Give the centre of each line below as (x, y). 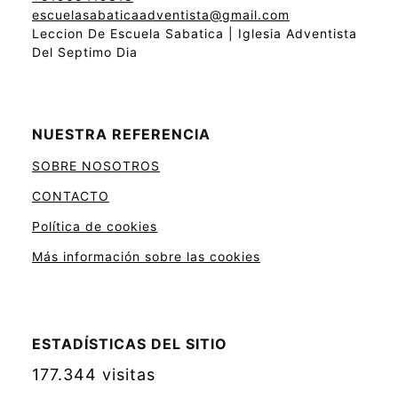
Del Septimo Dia (85, 52)
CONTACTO (71, 196)
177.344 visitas (94, 375)
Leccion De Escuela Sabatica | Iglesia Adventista (195, 34)
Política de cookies (95, 227)
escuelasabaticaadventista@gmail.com (161, 15)
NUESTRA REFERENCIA (121, 135)
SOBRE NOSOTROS (96, 166)
